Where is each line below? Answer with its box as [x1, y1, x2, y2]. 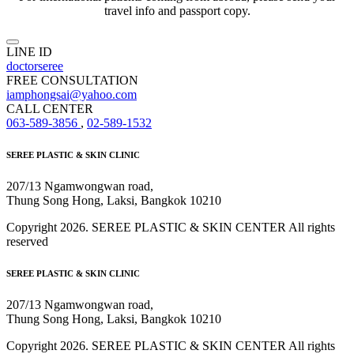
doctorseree [6, 59, 63, 73]
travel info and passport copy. [104, 4, 250, 18]
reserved [6, 235, 48, 249]
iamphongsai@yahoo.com [6, 88, 137, 102]
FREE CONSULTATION [6, 73, 138, 88]
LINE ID [6, 45, 52, 59]
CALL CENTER [6, 102, 93, 116]
